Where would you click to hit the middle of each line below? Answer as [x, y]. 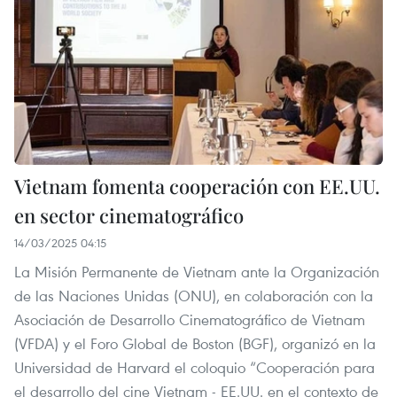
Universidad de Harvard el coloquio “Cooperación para [195, 367]
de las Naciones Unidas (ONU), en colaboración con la [194, 295]
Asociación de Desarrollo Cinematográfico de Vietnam [190, 319]
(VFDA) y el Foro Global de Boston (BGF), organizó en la [195, 343]
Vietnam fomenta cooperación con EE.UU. [197, 186]
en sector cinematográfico [129, 215]
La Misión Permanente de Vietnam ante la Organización [197, 271]
